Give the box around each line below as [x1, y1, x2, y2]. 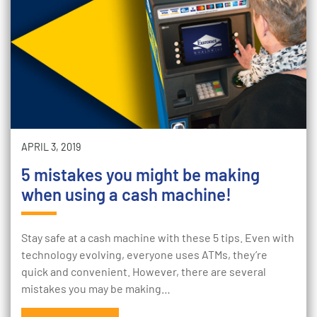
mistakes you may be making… [21, 282, 171, 295]
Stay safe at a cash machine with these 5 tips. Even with [21, 231, 294, 244]
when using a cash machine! [21, 184, 231, 204]
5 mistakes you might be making [21, 164, 260, 185]
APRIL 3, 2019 [21, 141, 81, 153]
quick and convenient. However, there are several [21, 265, 266, 278]
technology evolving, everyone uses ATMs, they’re [21, 248, 267, 261]
